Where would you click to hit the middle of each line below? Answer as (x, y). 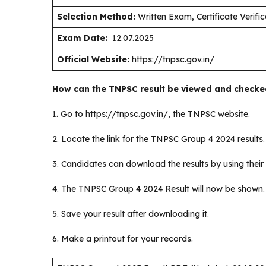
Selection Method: (96, 17)
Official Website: (93, 59)
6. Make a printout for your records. (123, 239)
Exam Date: (82, 38)
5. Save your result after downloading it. (132, 214)
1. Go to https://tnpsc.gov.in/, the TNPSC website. (152, 114)
